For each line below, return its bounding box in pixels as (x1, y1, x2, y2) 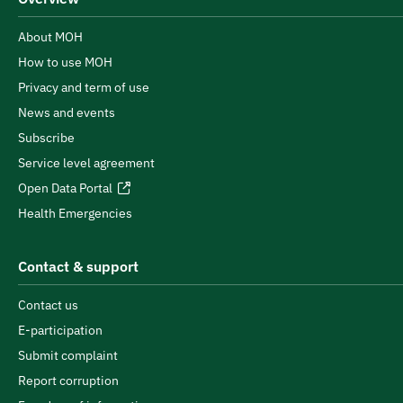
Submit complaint (18, 347, 118, 363)
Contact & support (18, 257, 139, 275)
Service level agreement (18, 155, 155, 171)
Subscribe (18, 130, 75, 146)
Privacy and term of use (18, 79, 149, 95)
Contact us (18, 297, 78, 313)
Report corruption (18, 372, 119, 389)
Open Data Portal (18, 180, 112, 196)
